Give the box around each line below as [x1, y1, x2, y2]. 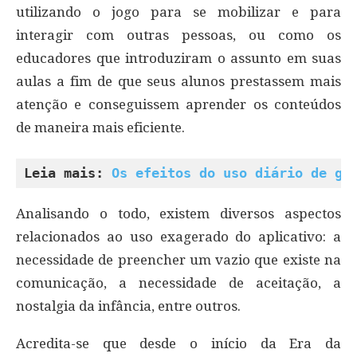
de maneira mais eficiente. [16, 120, 185, 136]
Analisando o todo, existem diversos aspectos [16, 206, 341, 222]
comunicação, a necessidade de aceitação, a [16, 275, 341, 292]
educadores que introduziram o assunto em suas [16, 50, 341, 67]
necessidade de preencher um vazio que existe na [16, 252, 341, 269]
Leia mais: [24, 165, 112, 182]
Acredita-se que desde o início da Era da [16, 335, 341, 352]
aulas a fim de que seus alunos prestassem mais [16, 73, 341, 90]
